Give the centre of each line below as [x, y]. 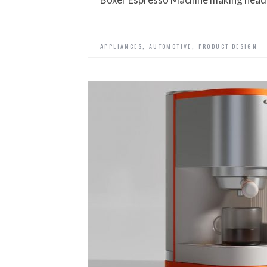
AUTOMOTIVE [170, 46]
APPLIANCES [121, 46]
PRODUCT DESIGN [228, 46]
